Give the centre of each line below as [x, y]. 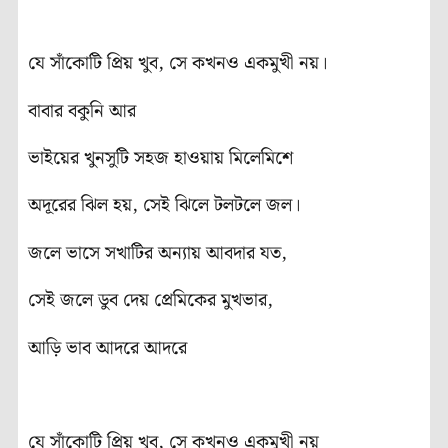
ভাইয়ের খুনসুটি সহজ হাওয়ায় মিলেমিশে [160, 159]
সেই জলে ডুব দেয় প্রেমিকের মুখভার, [150, 301]
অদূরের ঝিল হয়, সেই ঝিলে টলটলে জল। [164, 206]
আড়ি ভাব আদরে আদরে [107, 348]
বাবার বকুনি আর [84, 111]
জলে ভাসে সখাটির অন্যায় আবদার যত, [157, 253]
